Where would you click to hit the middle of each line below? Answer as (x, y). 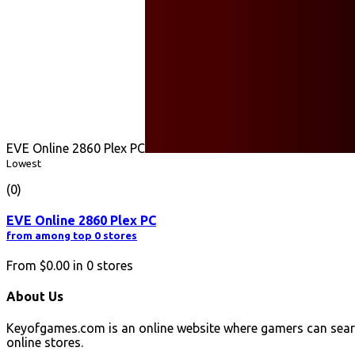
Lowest (24, 163)
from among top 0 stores (72, 235)
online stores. (45, 342)
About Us (35, 297)
